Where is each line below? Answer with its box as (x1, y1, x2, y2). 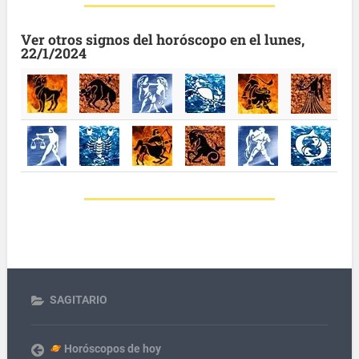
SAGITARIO (49, 293, 107, 307)
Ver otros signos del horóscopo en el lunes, (21, 30, 305, 49)
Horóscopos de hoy (62, 342, 162, 356)
